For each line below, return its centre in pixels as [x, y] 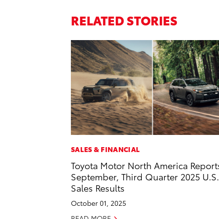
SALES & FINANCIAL [106, 149]
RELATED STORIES [124, 20]
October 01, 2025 [99, 203]
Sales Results [98, 187]
